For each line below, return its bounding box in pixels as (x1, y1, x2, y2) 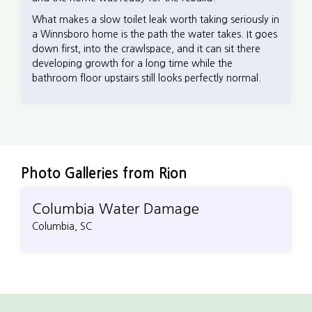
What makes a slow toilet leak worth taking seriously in (32, 14, 279, 24)
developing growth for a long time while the (32, 58, 233, 68)
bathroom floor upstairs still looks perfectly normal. (32, 72, 261, 83)
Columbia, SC (32, 221, 92, 231)
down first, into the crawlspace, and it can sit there (32, 43, 260, 54)
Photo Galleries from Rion (21, 166, 187, 180)
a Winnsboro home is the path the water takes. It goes (32, 29, 277, 39)
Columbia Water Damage (32, 201, 199, 216)
